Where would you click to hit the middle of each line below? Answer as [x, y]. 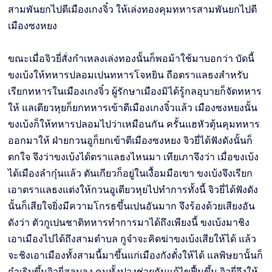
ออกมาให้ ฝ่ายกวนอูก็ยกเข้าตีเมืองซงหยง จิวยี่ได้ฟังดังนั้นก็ [131, 140]
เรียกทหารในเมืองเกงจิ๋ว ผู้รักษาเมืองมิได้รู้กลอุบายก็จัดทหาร [135, 91]
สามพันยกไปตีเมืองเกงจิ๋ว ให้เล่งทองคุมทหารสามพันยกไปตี [133, 9]
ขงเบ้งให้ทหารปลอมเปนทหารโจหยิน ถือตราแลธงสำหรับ [128, 75]
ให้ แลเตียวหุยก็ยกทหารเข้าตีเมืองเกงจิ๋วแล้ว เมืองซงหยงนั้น [133, 107]
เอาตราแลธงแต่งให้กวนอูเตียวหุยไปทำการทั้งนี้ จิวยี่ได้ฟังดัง [133, 189]
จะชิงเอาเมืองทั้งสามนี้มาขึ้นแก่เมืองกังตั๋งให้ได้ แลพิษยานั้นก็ [136, 255]
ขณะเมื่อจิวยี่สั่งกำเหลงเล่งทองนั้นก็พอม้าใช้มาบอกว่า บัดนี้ [131, 58]
